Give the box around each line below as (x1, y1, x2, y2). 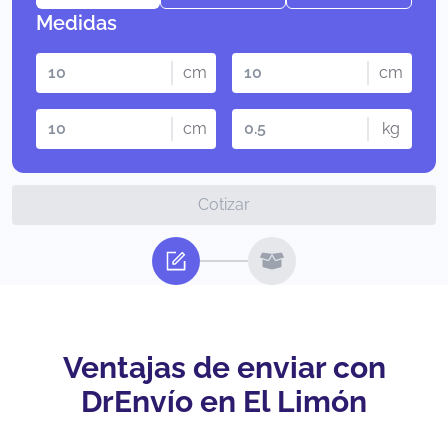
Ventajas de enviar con (62, 350, 386, 386)
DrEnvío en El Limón (81, 384, 367, 420)
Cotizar (198, 195, 250, 215)
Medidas (36, 11, 117, 36)
